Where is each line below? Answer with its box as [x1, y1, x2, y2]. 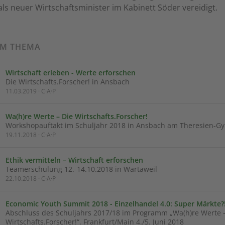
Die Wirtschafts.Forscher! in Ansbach [6, 76, 130, 86]
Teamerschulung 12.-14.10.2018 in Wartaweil [6, 164, 157, 174]
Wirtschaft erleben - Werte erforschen [6, 67, 136, 77]
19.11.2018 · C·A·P [6, 130, 56, 139]
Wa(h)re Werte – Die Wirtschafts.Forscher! [6, 111, 148, 121]
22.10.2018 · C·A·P [6, 174, 56, 183]
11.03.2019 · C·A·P [6, 86, 56, 95]
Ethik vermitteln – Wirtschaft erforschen [6, 155, 143, 165]
